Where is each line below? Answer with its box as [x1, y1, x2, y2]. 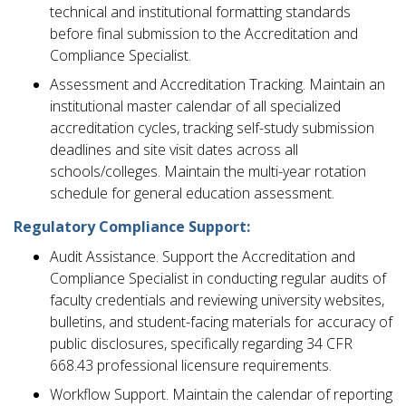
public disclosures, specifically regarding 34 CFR [50, 333, 353, 353]
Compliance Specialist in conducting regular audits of [50, 267, 386, 288]
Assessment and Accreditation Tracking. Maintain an [50, 73, 385, 94]
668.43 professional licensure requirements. [50, 354, 335, 375]
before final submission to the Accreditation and [50, 23, 358, 43]
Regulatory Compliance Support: [14, 216, 250, 237]
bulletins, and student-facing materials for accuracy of [50, 311, 392, 332]
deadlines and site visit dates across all [50, 139, 298, 159]
